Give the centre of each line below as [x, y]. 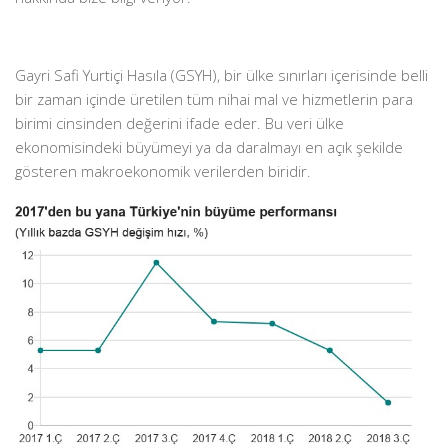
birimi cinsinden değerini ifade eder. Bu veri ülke [179, 123]
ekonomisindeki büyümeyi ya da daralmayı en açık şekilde [209, 147]
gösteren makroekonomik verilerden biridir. [163, 171]
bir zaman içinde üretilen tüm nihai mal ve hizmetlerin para [214, 99]
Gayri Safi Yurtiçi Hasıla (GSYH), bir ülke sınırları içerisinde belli [221, 75]
